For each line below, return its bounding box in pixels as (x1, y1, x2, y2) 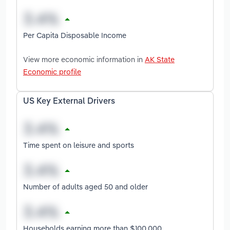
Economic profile (23, 66, 81, 76)
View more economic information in (23, 54, 145, 64)
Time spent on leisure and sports (23, 140, 134, 150)
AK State (145, 54, 175, 64)
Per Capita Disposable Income (23, 30, 126, 40)
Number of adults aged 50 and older (23, 181, 148, 191)
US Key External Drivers (23, 97, 115, 106)
